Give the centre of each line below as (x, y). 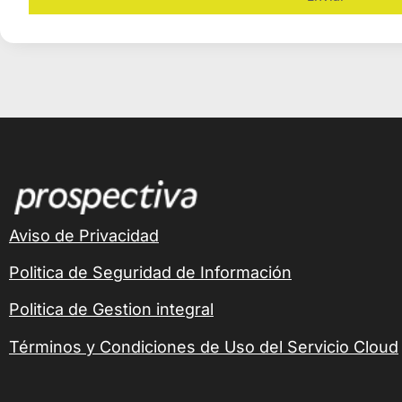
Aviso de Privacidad (84, 235)
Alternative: (67, 26)
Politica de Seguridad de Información (150, 272)
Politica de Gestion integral (111, 310)
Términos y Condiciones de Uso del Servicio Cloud (204, 346)
